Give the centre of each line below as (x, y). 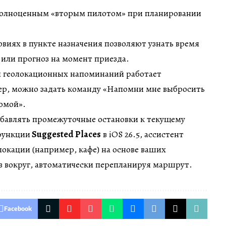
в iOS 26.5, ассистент (142, 134)
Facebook (18, 209)
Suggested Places (66, 134)
